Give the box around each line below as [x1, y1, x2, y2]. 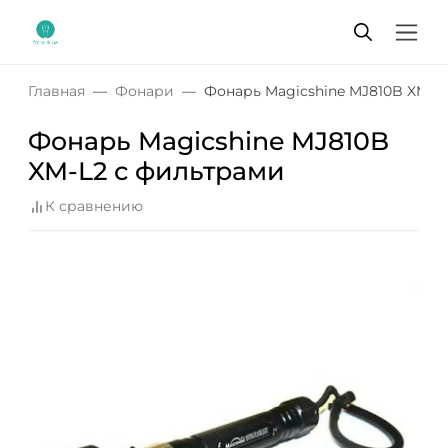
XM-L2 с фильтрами [28, 156, 285, 186]
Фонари [115, 82, 174, 100]
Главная [28, 82, 85, 100]
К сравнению [45, 197, 143, 216]
